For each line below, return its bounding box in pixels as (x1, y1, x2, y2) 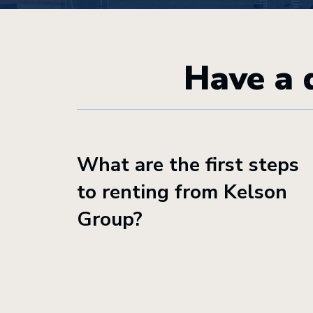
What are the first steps (77, 152, 299, 178)
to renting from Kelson (77, 179, 287, 205)
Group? (77, 206, 143, 233)
